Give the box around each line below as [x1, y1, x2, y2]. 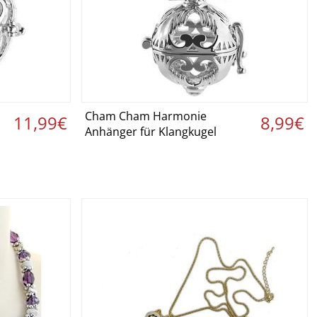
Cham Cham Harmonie [85, 108, 207, 124]
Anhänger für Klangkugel [85, 124, 217, 139]
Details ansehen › [146, 110, 245, 125]
